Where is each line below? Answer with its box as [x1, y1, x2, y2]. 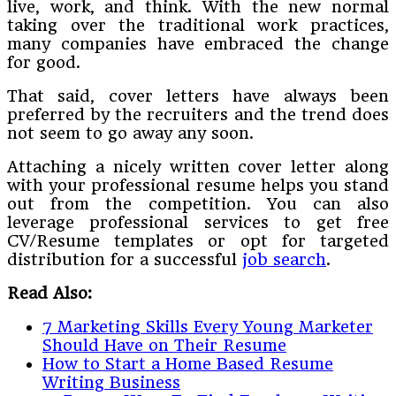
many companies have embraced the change [7, 34, 389, 53]
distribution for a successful [7, 249, 242, 269]
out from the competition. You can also [7, 194, 389, 213]
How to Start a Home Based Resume [42, 354, 333, 373]
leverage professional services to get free [7, 212, 389, 232]
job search [242, 249, 326, 269]
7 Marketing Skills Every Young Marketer [42, 316, 373, 336]
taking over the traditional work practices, [7, 15, 389, 34]
